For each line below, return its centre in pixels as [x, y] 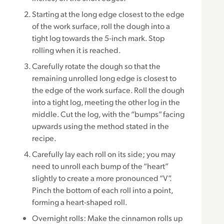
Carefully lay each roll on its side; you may [104, 154]
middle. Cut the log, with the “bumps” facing [108, 114]
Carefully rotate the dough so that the [96, 66]
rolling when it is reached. [76, 50]
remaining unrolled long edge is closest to [104, 78]
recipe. [44, 138]
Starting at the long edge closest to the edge [108, 14]
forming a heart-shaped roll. [80, 202]
